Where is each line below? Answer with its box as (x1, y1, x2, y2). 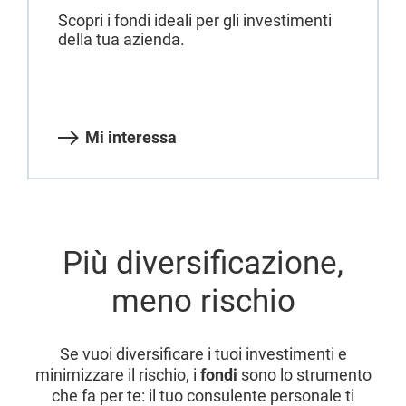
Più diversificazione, (63, 244, 343, 282)
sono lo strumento (237, 364, 372, 384)
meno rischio (111, 282, 295, 320)
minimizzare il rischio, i (34, 364, 200, 384)
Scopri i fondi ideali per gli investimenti (58, 10, 332, 30)
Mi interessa (85, 127, 177, 147)
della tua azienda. (58, 29, 185, 49)
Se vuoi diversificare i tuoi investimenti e (59, 343, 347, 363)
